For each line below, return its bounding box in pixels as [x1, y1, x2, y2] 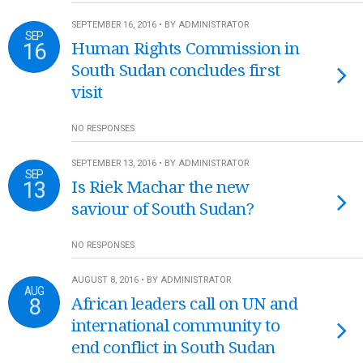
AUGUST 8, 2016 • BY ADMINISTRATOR [71, 275, 231, 285]
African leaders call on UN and [71, 294, 298, 314]
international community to [71, 316, 280, 335]
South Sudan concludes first [71, 61, 280, 80]
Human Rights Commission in [71, 39, 300, 58]
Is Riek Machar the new [71, 177, 250, 197]
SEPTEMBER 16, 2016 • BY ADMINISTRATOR [71, 19, 249, 30]
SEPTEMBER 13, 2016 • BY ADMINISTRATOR [71, 158, 249, 169]
